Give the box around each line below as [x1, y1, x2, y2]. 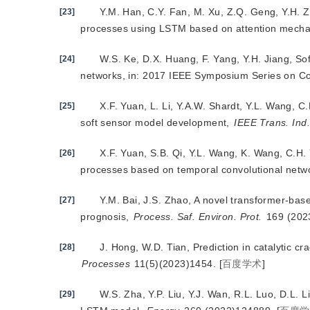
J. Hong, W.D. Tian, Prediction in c [100, 241, 259, 253]
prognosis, [80, 211, 132, 222]
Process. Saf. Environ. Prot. [133, 211, 262, 222]
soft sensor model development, [80, 117, 233, 128]
